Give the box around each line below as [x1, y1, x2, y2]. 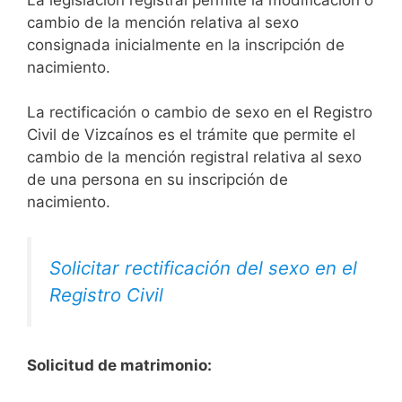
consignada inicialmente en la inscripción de [27, 35, 345, 54]
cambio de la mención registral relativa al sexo [27, 148, 362, 167]
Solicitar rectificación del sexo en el [49, 256, 357, 279]
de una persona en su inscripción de [27, 170, 288, 189]
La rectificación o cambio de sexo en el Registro [27, 103, 372, 122]
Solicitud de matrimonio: [27, 355, 212, 374]
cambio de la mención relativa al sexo [27, 13, 299, 31]
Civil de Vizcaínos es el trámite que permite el [27, 126, 355, 144]
